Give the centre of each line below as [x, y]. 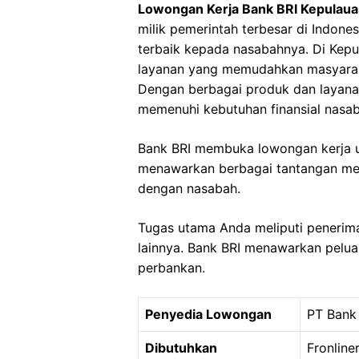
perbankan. [171, 268]
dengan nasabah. [189, 188]
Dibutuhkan [181, 348]
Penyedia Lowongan [208, 314]
